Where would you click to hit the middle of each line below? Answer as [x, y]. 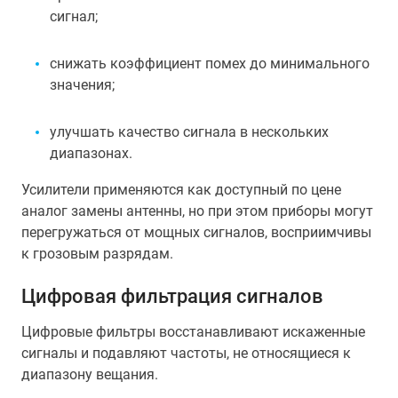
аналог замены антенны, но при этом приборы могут [197, 211]
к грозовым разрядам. [97, 254]
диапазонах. [91, 153]
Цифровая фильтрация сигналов [172, 296]
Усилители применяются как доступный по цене [181, 190]
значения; [82, 85]
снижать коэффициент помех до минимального [210, 64]
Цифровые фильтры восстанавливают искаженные [193, 332]
